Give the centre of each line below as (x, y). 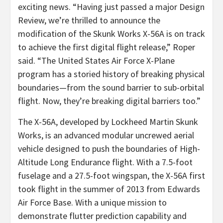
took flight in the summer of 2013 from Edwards (109, 189)
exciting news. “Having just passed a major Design (111, 7)
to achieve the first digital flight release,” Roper (107, 47)
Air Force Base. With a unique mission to (92, 202)
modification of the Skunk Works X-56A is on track (111, 34)
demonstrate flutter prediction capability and (102, 216)
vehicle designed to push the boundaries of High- (109, 149)
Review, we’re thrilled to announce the (89, 20)
